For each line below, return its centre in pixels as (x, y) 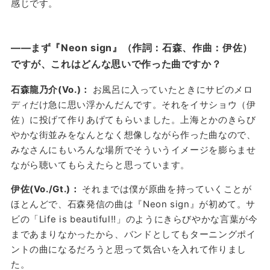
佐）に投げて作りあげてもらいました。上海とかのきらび (133, 119)
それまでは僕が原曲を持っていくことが (167, 189)
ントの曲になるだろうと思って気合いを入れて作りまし (128, 249)
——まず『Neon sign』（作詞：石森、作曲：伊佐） (131, 47)
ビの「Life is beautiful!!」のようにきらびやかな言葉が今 (134, 219)
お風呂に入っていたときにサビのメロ (173, 89)
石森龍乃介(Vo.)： (52, 89)
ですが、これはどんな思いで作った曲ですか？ (116, 64)
